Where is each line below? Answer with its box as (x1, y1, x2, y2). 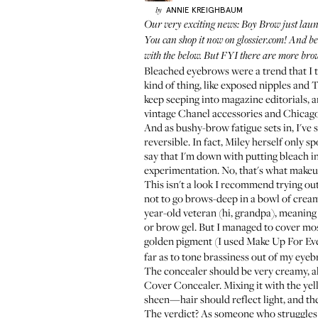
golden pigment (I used (144, 234, 246, 248)
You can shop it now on (144, 35, 237, 46)
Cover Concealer (144, 278, 219, 292)
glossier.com (237, 35, 284, 46)
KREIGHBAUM (191, 5, 243, 15)
